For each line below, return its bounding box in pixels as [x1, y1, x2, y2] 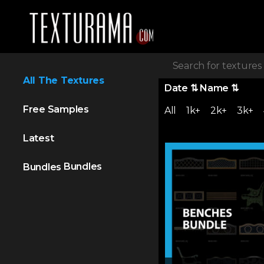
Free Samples [22, 104, 89, 115]
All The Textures [22, 75, 104, 86]
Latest [22, 133, 54, 144]
